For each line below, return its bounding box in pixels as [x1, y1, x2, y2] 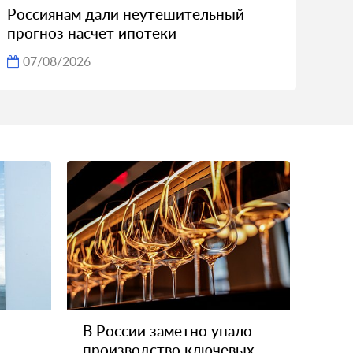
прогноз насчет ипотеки [7, 24, 177, 43]
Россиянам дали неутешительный [7, 5, 245, 24]
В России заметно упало [83, 321, 252, 340]
